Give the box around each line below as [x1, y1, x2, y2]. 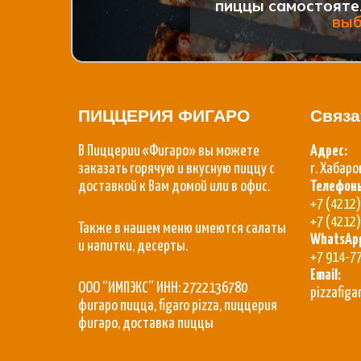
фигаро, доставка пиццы [78, 315, 214, 331]
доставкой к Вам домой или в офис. [78, 178, 270, 194]
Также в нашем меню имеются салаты [78, 220, 286, 236]
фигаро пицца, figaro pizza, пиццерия [78, 297, 277, 313]
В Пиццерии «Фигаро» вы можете [78, 143, 259, 159]
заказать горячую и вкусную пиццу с [78, 160, 275, 176]
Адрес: [309, 143, 347, 159]
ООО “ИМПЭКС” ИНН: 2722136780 [78, 280, 247, 296]
